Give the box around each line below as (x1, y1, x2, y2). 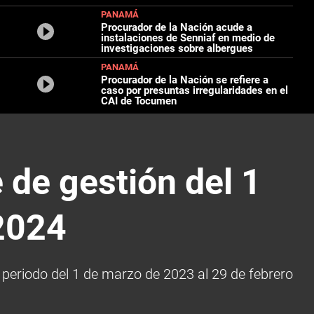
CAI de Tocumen (101, 94, 177, 107)
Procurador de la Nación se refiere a (101, 73, 269, 86)
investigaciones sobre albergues (101, 41, 254, 55)
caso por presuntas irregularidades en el (101, 83, 289, 97)
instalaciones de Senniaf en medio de (101, 31, 275, 44)
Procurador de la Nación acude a (101, 20, 253, 34)
